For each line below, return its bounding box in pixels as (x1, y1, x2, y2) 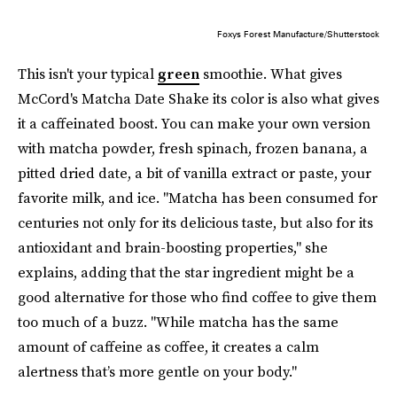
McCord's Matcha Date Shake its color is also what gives (18, 89, 379, 108)
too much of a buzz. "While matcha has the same (18, 312, 339, 331)
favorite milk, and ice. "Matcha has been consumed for (18, 188, 378, 207)
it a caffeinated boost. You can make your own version (18, 113, 370, 133)
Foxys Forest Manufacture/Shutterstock (217, 28, 379, 39)
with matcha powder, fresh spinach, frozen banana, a (18, 138, 368, 158)
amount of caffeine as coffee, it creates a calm (18, 337, 319, 356)
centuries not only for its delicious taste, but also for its (18, 213, 373, 232)
